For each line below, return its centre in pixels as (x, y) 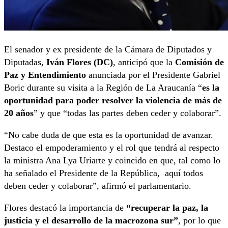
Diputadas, (25, 62)
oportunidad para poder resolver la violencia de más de (113, 101)
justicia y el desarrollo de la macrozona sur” (91, 221)
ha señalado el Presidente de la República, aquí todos (104, 173)
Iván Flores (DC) (80, 62)
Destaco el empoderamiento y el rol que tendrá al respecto (112, 148)
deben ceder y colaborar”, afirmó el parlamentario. (98, 186)
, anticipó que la (144, 62)
